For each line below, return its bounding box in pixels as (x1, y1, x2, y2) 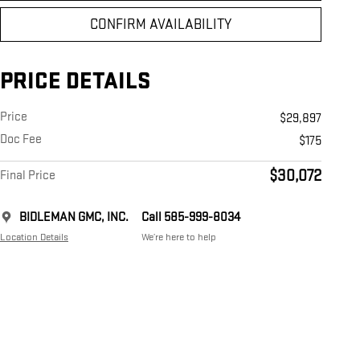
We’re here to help (141, 231, 216, 244)
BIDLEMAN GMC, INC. (19, 210, 129, 226)
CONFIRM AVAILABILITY (90, 16, 231, 34)
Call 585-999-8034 (141, 210, 240, 226)
